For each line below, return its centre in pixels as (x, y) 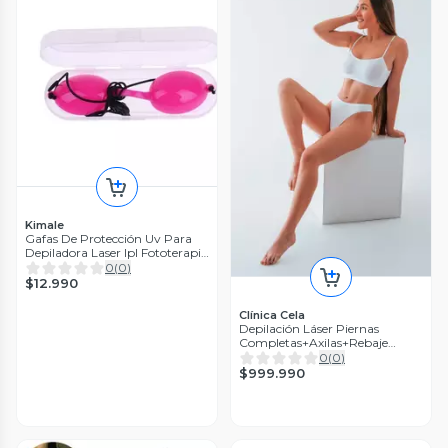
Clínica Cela (272, 315)
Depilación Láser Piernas (309, 329)
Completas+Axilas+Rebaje (313, 343)
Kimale (44, 224)
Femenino (268, 357)
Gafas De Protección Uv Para (108, 238)
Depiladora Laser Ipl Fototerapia (116, 252)
